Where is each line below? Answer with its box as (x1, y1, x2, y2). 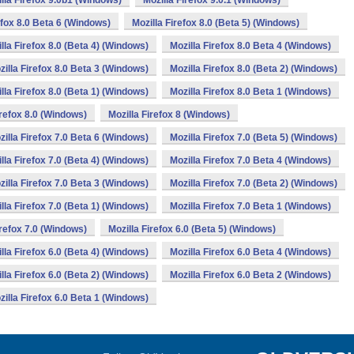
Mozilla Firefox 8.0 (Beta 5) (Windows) (132, 17, 299, 28)
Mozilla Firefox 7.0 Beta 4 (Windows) (170, 155, 331, 166)
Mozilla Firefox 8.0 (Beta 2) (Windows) (170, 63, 337, 74)
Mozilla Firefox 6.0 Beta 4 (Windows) (170, 247, 331, 258)
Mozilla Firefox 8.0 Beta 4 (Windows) (170, 40, 331, 51)
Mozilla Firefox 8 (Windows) (108, 109, 230, 120)
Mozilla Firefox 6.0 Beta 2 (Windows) (170, 269, 331, 281)
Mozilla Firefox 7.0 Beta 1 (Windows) (170, 201, 331, 212)
